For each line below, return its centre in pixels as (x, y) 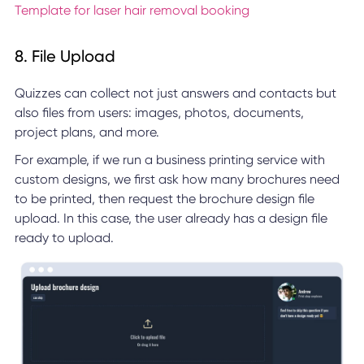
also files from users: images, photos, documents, (159, 113)
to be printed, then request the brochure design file (164, 199)
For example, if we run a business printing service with (169, 160)
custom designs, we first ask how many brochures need (177, 180)
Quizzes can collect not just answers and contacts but (175, 93)
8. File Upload (65, 56)
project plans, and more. (87, 132)
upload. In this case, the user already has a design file (171, 219)
